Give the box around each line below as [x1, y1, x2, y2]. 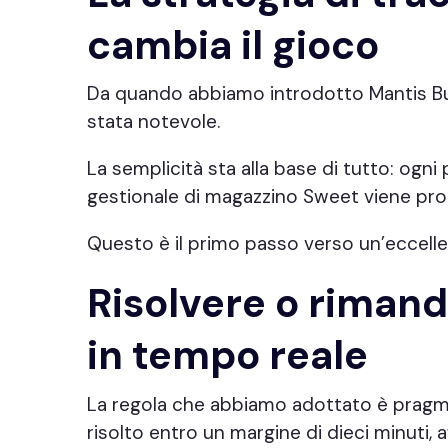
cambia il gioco [87, 18, 379, 71]
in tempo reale [87, 329, 368, 381]
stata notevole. [87, 109, 220, 134]
